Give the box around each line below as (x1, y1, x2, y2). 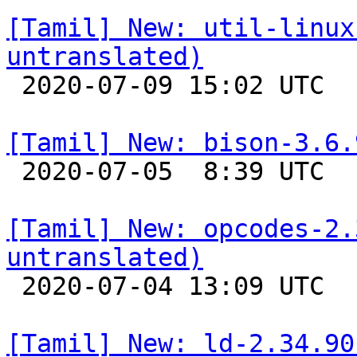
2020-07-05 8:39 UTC (6, 157, 22, 186)
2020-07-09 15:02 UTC (6, 71, 22, 100)
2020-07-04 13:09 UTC (6, 272, 22, 300)
